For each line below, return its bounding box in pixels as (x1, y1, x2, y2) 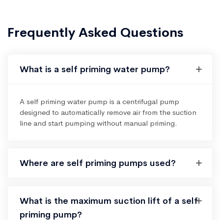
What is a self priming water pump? (20, 64, 170, 75)
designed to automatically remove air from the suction (20, 108, 196, 117)
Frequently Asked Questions (7, 25, 183, 41)
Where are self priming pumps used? (20, 158, 176, 168)
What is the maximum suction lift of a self (20, 195, 198, 206)
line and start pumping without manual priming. (20, 118, 177, 128)
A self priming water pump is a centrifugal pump (20, 97, 179, 106)
